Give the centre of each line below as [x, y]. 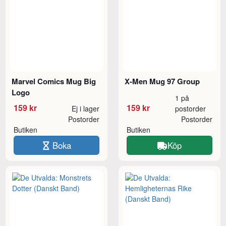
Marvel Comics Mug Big [54, 81]
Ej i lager [85, 109]
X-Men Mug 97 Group [162, 81]
